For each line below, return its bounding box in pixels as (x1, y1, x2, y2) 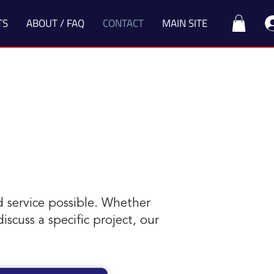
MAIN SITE (162, 15, 208, 31)
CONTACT (103, 15, 144, 31)
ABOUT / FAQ (26, 15, 85, 31)
